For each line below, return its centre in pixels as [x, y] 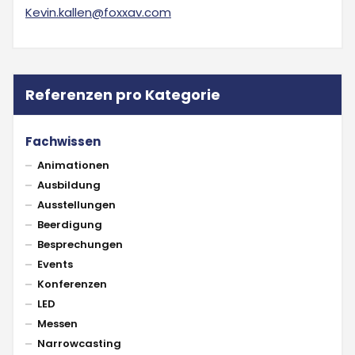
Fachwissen [63, 141]
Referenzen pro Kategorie [123, 94]
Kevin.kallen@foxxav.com [98, 12]
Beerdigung [70, 224]
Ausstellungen [76, 204]
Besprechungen [80, 244]
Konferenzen [72, 284]
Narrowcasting [79, 343]
